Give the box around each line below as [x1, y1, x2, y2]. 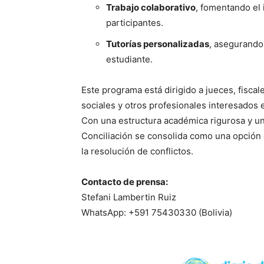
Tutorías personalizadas [106, 38, 209, 49]
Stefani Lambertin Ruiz [81, 192, 176, 203]
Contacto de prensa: [81, 176, 168, 187]
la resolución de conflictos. [81, 146, 193, 157]
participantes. [106, 17, 163, 28]
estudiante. [106, 54, 153, 65]
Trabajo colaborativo [106, 2, 196, 13]
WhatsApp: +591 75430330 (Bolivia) [81, 207, 232, 218]
